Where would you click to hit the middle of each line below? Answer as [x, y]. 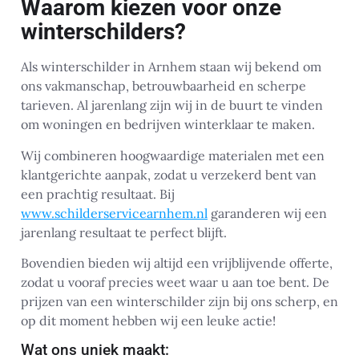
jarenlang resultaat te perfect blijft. [124, 232]
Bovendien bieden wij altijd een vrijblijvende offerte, [177, 262]
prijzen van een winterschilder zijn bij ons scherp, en [179, 301]
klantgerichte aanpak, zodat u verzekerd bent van [169, 174]
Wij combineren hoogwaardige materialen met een [173, 155]
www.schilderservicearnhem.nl [114, 213]
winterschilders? [103, 32]
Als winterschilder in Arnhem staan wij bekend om [171, 67]
